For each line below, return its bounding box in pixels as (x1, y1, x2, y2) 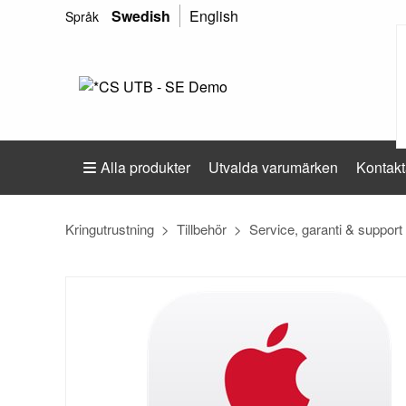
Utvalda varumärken (208, 157, 338, 178)
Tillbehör (177, 219, 227, 238)
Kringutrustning (65, 219, 154, 238)
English (189, 5, 238, 26)
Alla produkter (101, 157, 190, 178)
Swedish (111, 5, 170, 26)
